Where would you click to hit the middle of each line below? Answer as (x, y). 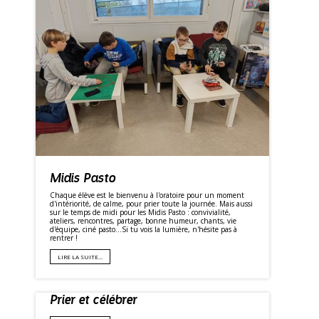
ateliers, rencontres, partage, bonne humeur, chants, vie (143, 221)
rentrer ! (64, 238)
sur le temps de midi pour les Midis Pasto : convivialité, (140, 213)
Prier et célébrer (93, 299)
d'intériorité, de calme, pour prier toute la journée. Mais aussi (151, 204)
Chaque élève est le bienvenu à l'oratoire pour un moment (147, 195)
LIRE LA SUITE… (80, 257)
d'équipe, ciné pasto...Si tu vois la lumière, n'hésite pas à (143, 230)
